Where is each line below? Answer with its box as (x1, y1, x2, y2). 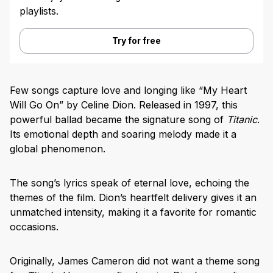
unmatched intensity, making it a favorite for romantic (10, 206, 257, 219)
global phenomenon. (10, 143, 105, 155)
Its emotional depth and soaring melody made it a (10, 128, 236, 141)
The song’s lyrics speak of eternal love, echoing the (10, 177, 249, 190)
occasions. (10, 221, 58, 233)
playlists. (19, 5, 58, 18)
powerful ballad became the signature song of (10, 113, 227, 126)
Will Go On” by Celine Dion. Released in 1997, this (10, 99, 238, 112)
